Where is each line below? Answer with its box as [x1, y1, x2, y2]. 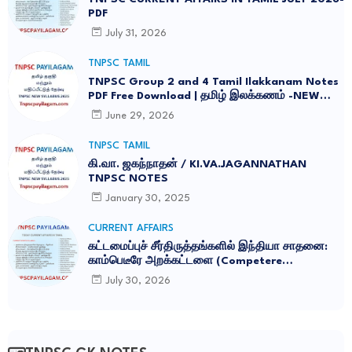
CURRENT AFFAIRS [88, 223, 174, 234]
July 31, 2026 [105, 27, 167, 38]
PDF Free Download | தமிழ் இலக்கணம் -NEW [88, 90, 320, 102]
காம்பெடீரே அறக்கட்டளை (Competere [88, 255, 282, 267]
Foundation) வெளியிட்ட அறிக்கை [88, 269, 262, 281]
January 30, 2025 [105, 192, 190, 203]
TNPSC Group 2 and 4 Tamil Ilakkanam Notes [88, 76, 339, 88]
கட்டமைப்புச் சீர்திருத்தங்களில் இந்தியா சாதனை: [88, 241, 328, 253]
